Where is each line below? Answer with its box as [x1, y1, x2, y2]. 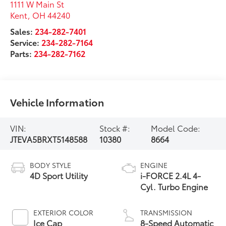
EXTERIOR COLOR [33, 207, 94, 217]
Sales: [10, 25, 35, 37]
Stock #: [99, 122, 131, 134]
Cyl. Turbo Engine [140, 180, 208, 192]
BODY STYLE [30, 159, 72, 170]
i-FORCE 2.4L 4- [140, 169, 201, 181]
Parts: [10, 47, 34, 59]
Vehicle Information [10, 95, 104, 109]
